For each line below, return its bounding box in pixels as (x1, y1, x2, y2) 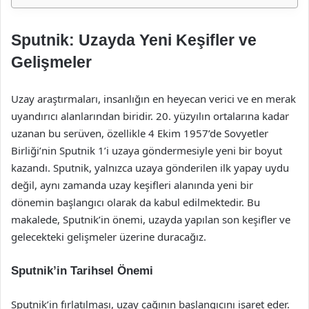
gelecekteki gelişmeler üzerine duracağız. (11, 230, 206, 243)
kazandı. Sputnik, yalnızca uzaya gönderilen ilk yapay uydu (11, 161, 289, 175)
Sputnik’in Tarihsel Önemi (11, 264, 153, 277)
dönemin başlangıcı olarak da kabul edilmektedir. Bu (11, 195, 260, 209)
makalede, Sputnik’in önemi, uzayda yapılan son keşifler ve (11, 212, 290, 226)
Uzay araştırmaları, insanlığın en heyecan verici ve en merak (11, 92, 296, 106)
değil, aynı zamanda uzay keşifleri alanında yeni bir (11, 178, 253, 192)
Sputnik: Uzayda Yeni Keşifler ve (11, 31, 257, 49)
